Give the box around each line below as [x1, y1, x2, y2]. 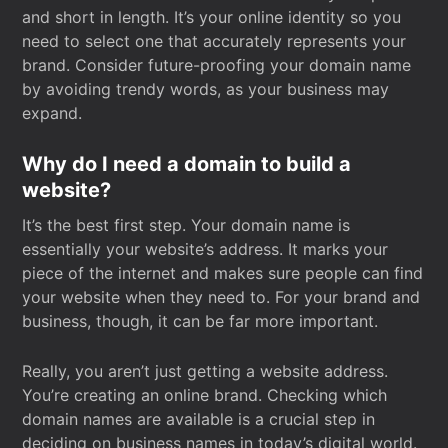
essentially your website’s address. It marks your [22, 239, 389, 259]
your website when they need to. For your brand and [22, 287, 421, 307]
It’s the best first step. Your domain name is [22, 215, 351, 235]
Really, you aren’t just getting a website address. [22, 361, 389, 381]
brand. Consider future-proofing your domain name [22, 55, 412, 75]
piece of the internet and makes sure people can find [22, 263, 424, 283]
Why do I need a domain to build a [22, 152, 352, 176]
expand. [22, 103, 83, 123]
